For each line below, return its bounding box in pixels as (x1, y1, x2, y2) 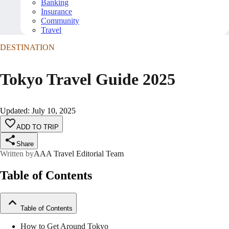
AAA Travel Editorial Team (34, 149, 124, 158)
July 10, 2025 (32, 106, 76, 116)
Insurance (41, 7, 72, 16)
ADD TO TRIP (16, 123, 59, 131)
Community (41, 16, 79, 26)
